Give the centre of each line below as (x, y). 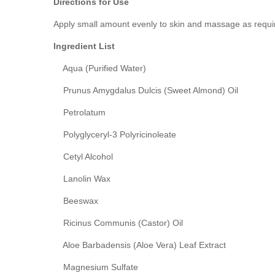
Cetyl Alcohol (83, 156)
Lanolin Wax (82, 178)
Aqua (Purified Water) (100, 68)
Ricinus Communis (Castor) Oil (118, 223)
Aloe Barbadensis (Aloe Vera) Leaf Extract (140, 245)
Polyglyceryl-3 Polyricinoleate (115, 134)
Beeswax (76, 200)
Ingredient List (84, 46)
